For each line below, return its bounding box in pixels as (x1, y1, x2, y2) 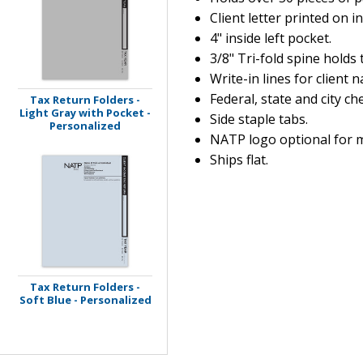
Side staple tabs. (210, 110, 309, 129)
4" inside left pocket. (210, 29, 332, 48)
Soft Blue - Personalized (19, 293, 152, 308)
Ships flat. (210, 151, 269, 169)
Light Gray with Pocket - (19, 105, 151, 121)
